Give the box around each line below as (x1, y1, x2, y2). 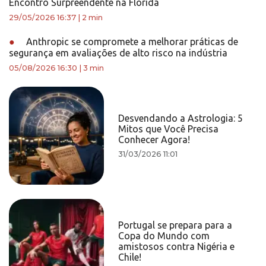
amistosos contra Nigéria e (118, 241, 235, 252)
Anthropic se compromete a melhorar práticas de (24, 36, 238, 47)
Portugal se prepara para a (118, 220, 233, 230)
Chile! (118, 252, 142, 262)
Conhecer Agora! (118, 134, 191, 145)
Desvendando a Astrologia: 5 (118, 113, 243, 123)
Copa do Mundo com (118, 230, 210, 241)
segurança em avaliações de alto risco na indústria (9, 47, 227, 58)
